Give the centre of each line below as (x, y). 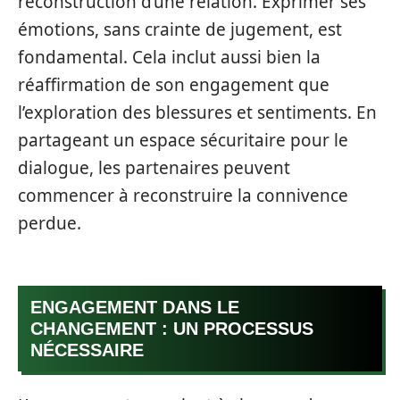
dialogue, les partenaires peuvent (154, 167)
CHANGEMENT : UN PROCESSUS (172, 329)
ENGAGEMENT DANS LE (135, 307)
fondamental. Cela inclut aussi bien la (169, 57)
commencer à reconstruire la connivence (183, 195)
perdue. (50, 223)
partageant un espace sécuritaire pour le (183, 140)
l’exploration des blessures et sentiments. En (197, 112)
